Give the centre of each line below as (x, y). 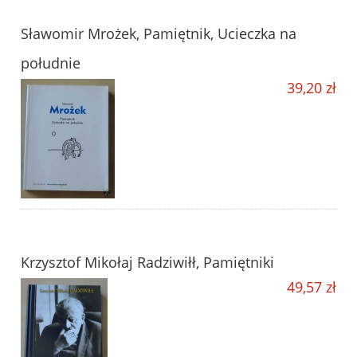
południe (51, 63)
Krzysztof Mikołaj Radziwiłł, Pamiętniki (147, 263)
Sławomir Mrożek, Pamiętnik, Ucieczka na (159, 34)
